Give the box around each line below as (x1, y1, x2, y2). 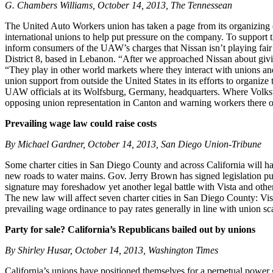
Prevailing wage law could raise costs (5, 118, 157, 129)
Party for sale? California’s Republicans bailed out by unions (5, 224, 255, 235)
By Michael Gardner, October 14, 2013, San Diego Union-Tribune (5, 139, 261, 150)
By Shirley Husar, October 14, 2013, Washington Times (5, 245, 218, 256)
